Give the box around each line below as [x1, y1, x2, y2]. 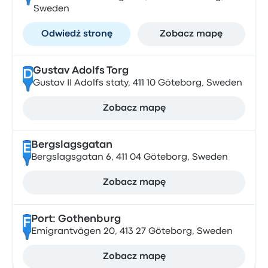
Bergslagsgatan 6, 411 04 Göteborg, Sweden [31, 153, 228, 162]
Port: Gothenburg [31, 215, 121, 224]
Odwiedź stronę [41, 30, 112, 38]
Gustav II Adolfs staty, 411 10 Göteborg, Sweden [32, 79, 242, 87]
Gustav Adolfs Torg [32, 66, 129, 75]
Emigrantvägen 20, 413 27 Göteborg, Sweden [31, 227, 233, 236]
